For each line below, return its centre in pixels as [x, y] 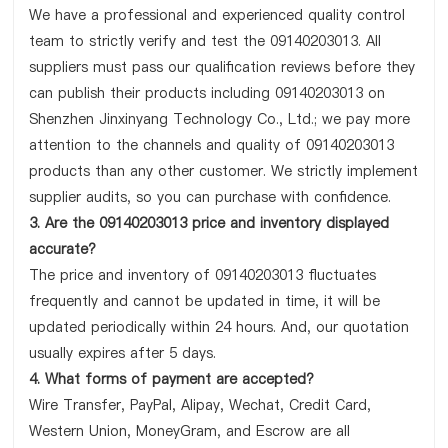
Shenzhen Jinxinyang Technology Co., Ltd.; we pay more [220, 119]
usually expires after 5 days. [123, 353]
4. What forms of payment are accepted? [172, 379]
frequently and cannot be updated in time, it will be [205, 301]
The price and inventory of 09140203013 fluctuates [203, 275]
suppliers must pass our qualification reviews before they [222, 67]
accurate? [63, 249]
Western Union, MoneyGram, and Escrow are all [190, 431]
